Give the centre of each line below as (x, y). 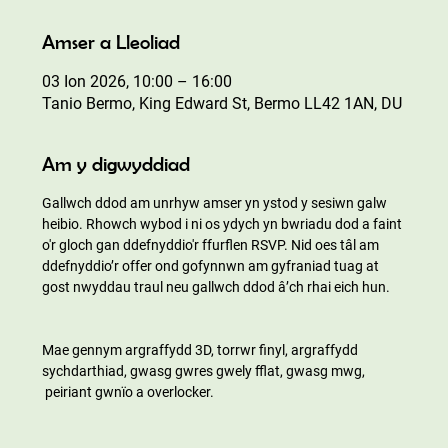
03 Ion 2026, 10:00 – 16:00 (137, 81)
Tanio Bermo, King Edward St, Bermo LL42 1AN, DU (222, 103)
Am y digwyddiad (116, 163)
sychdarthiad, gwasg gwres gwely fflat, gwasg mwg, (205, 370)
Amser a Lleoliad (111, 41)
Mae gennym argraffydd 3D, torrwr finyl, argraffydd (202, 349)
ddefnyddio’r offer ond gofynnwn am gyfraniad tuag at (212, 265)
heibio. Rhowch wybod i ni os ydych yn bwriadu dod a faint (224, 223)
